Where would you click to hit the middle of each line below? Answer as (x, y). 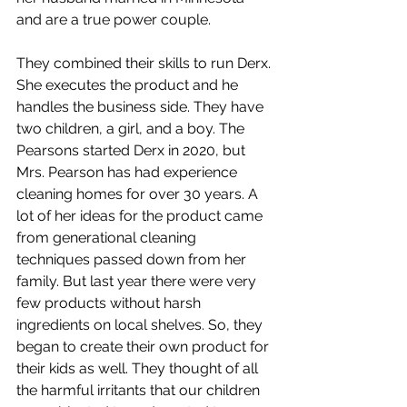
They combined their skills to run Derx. (145, 63)
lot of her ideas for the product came (141, 215)
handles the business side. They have (142, 106)
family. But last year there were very (138, 281)
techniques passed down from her (133, 259)
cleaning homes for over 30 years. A (139, 194)
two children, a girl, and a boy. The (132, 128)
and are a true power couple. (115, 19)
